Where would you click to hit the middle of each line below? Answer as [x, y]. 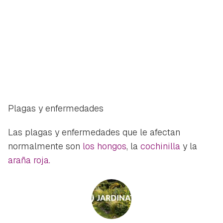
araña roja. [29, 160]
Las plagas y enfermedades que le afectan [94, 132]
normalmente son [45, 146]
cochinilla [160, 146]
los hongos [105, 146]
